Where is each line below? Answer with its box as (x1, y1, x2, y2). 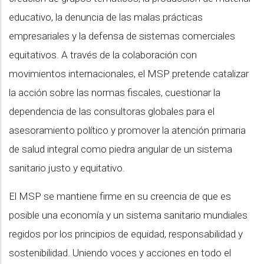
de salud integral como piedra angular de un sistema (9, 143, 232, 155)
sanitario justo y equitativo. (9, 161, 125, 174)
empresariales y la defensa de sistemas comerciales (9, 29, 235, 42)
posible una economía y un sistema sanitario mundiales (9, 209, 247, 221)
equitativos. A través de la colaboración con (9, 48, 197, 61)
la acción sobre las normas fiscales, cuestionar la (9, 86, 220, 98)
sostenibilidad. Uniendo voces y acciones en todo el (9, 246, 231, 259)
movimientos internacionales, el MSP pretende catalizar (9, 67, 249, 80)
